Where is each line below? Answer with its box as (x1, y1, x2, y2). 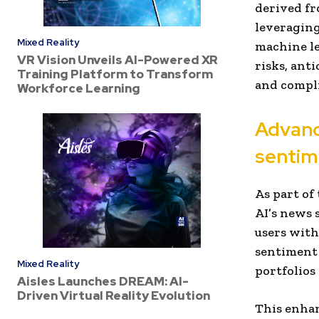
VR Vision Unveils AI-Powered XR (17, 52, 218, 68)
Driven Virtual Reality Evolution (17, 287, 210, 303)
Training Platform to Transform (17, 66, 213, 83)
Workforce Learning (17, 80, 140, 97)
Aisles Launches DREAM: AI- (17, 273, 189, 289)
